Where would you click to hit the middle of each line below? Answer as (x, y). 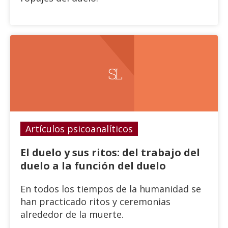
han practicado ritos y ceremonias (95, 202)
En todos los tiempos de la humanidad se (111, 189)
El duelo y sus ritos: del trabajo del (110, 152)
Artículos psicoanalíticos (79, 129)
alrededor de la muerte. (72, 214)
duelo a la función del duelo (93, 166)
